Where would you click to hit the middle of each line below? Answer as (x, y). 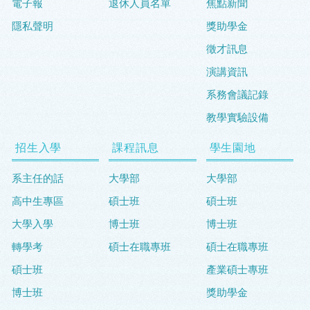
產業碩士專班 (237, 270)
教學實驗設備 (237, 118)
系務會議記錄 (237, 95)
